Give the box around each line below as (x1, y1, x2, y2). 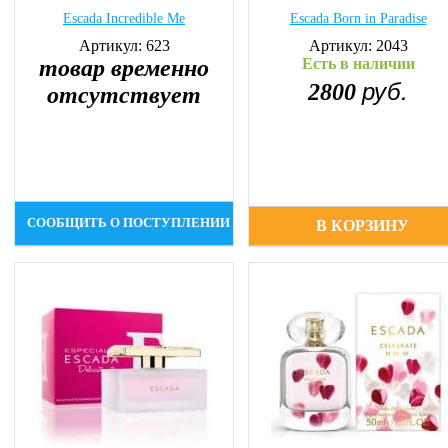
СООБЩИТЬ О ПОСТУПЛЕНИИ (27, 216, 231, 230)
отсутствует (47, 82, 201, 108)
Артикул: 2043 (308, 37, 408, 54)
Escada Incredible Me (63, 11, 185, 26)
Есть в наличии (301, 55, 415, 72)
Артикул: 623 (78, 37, 170, 54)
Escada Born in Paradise (289, 11, 427, 26)
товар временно (39, 55, 209, 81)
